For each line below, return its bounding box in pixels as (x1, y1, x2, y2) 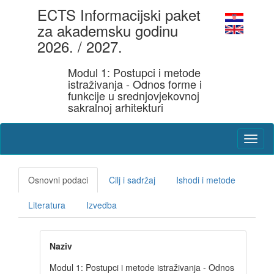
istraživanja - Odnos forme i (68, 76, 202, 92)
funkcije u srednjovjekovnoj (68, 87, 199, 103)
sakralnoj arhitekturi (68, 99, 163, 115)
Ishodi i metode (176, 174, 235, 186)
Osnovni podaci (28, 174, 88, 186)
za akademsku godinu (37, 20, 178, 41)
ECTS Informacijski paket (37, 4, 201, 25)
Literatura (28, 199, 65, 211)
